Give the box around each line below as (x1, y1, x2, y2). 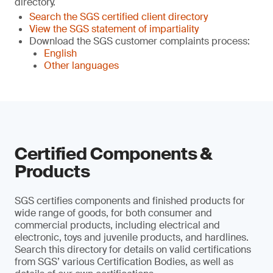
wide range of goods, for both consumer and (15, 207, 212, 219)
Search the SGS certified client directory (29, 10, 208, 23)
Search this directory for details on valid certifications (15, 243, 251, 256)
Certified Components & (15, 143, 213, 165)
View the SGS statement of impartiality (29, 23, 199, 35)
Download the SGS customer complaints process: (29, 35, 250, 48)
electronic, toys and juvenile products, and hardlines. (15, 231, 249, 244)
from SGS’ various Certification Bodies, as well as (15, 255, 233, 268)
